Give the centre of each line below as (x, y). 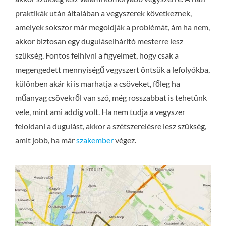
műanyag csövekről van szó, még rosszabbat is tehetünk (111, 98)
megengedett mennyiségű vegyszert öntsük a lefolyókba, (112, 70)
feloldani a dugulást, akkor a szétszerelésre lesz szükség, (110, 126)
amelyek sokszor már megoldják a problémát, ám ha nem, (112, 27)
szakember (95, 140)
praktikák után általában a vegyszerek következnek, (103, 13)
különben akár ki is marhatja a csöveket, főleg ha (97, 84)
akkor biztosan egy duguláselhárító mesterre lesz (99, 41)
